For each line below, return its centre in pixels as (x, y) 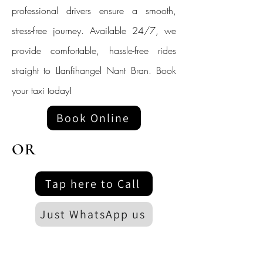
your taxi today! (42, 90)
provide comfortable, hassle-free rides (94, 50)
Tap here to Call (93, 184)
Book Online (93, 118)
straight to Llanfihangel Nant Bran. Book (94, 70)
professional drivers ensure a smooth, (94, 11)
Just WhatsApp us (93, 214)
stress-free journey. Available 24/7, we (94, 31)
